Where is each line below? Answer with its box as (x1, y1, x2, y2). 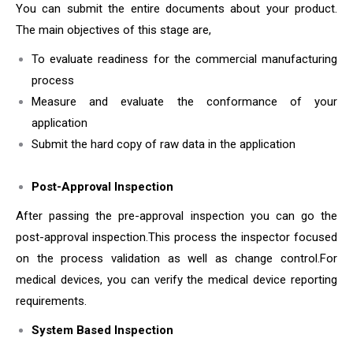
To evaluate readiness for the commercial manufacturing (32, 52, 337, 66)
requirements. (16, 294, 87, 308)
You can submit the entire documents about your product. (16, 2, 337, 16)
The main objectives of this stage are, (16, 23, 211, 37)
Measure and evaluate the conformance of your (32, 95, 337, 109)
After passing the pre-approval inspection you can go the (16, 209, 337, 223)
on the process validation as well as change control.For (16, 251, 337, 266)
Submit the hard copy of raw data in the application (32, 137, 295, 151)
